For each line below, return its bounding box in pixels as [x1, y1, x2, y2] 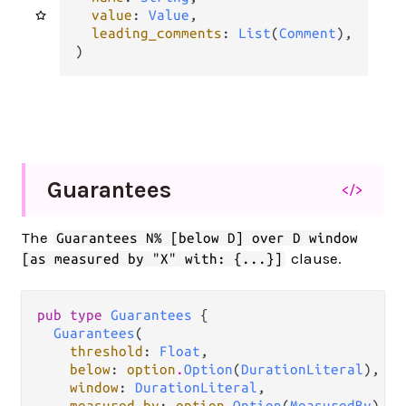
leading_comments [91, 24, 222, 41]
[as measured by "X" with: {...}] [22, 250, 283, 266]
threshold [70, 343, 143, 359]
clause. [287, 248, 343, 267]
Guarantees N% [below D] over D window [56, 229, 359, 246]
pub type [37, 306, 111, 323]
